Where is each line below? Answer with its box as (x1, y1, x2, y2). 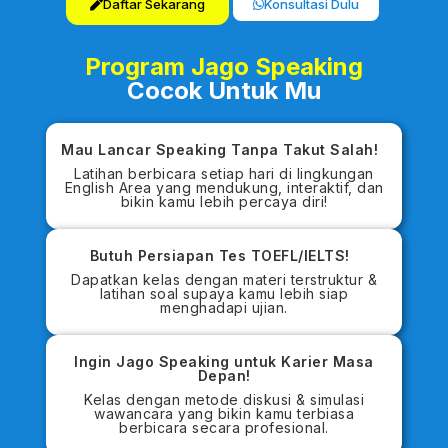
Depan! (197, 367, 251, 385)
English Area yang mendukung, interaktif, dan (64, 179, 384, 197)
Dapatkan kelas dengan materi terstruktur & (71, 271, 377, 289)
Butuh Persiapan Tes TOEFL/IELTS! (89, 247, 359, 265)
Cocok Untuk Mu (127, 76, 321, 106)
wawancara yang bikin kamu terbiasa (94, 405, 354, 423)
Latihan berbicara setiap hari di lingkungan (74, 165, 374, 183)
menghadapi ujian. (160, 299, 288, 317)
